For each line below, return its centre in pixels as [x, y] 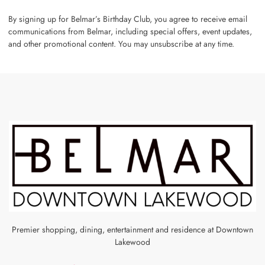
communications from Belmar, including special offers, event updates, [130, 31]
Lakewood [132, 242]
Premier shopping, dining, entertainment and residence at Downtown [132, 230]
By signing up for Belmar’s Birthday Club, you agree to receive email [128, 19]
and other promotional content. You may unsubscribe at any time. [121, 43]
